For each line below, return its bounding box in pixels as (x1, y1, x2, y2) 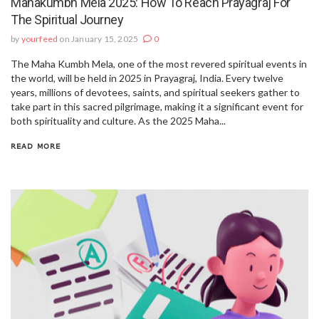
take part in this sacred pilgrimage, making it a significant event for (11, 100, 303, 113)
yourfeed (21, 33, 58, 44)
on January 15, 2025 (59, 33, 139, 44)
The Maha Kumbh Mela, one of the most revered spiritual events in (11, 57, 307, 70)
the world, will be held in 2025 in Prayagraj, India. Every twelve (11, 71, 283, 84)
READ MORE (11, 141, 61, 150)
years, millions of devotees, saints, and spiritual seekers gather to (11, 85, 300, 98)
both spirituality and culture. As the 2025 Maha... (11, 114, 226, 127)
